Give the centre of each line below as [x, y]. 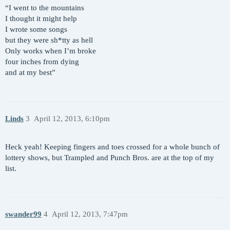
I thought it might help [41, 19]
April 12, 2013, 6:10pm [72, 118]
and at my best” [30, 73]
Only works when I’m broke [51, 51]
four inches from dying [42, 62]
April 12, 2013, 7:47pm [90, 214]
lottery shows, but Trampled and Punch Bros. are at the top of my [110, 157]
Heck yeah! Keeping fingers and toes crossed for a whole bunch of [112, 147]
